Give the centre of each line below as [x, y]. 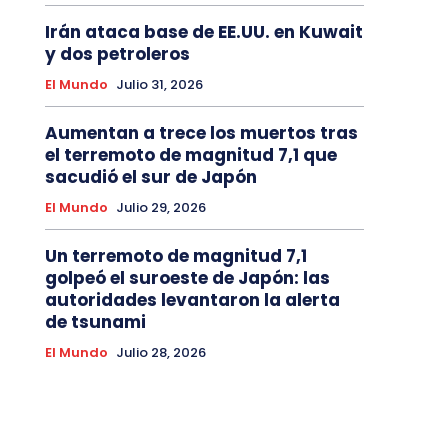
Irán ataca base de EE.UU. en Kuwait [203, 32]
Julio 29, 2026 [160, 208]
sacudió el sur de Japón [150, 177]
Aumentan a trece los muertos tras [201, 133]
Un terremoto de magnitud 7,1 [175, 256]
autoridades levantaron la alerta [192, 300]
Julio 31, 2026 [159, 85]
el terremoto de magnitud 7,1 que [190, 155]
